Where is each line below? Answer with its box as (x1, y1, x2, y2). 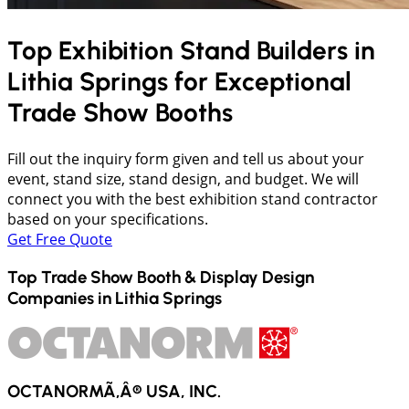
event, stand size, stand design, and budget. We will (7, 169, 359, 190)
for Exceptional (174, 66, 351, 98)
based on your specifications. (7, 209, 208, 230)
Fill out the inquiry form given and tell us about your (7, 149, 364, 170)
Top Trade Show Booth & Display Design (7, 267, 314, 288)
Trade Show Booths (7, 97, 233, 129)
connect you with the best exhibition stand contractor (7, 189, 378, 210)
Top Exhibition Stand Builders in (7, 35, 375, 67)
